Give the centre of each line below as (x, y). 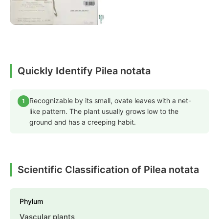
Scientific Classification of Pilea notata (108, 170)
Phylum (31, 201)
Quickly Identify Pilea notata (84, 71)
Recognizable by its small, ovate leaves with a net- (110, 101)
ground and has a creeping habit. (83, 122)
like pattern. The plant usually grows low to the (104, 111)
